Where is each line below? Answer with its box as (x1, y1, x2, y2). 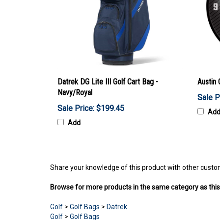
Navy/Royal (57, 87, 92, 97)
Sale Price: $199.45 (57, 103, 124, 113)
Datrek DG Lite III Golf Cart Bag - (57, 77, 158, 86)
